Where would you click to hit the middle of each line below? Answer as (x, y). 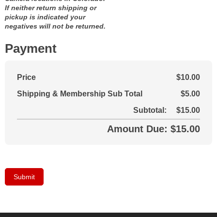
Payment (31, 49)
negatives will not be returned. (55, 26)
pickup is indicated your (45, 17)
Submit (24, 177)
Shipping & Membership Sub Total (80, 94)
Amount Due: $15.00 (154, 129)
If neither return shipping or (51, 8)
